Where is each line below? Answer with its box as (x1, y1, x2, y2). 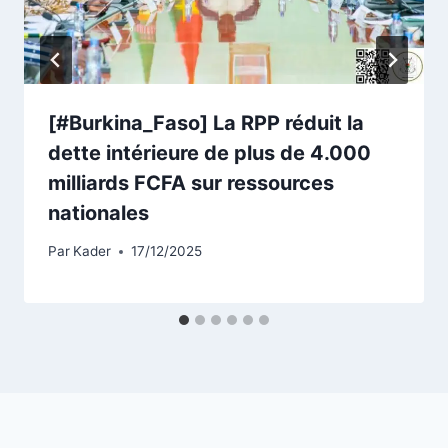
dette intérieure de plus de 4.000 (48, 140, 371, 165)
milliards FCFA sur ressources (48, 170, 334, 195)
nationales (48, 200, 149, 225)
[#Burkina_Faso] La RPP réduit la (48, 110, 364, 135)
